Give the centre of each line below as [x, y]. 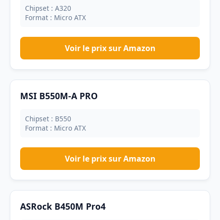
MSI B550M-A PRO [59, 96]
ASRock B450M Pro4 [63, 206]
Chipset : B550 [48, 119]
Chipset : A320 [48, 8]
